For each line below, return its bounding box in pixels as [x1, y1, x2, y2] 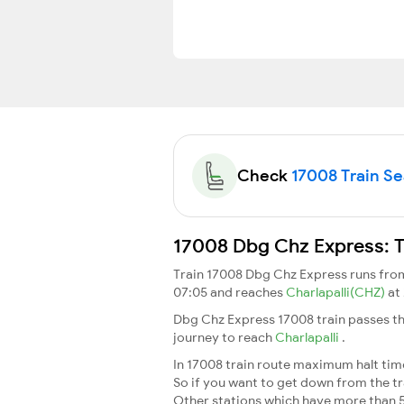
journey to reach [173, 328, 275, 345]
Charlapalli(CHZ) [286, 283, 388, 300]
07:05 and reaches [173, 283, 286, 300]
